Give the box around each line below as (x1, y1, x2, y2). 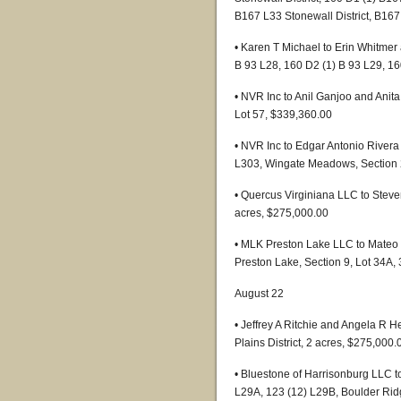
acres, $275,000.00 (235, 207, 328, 219)
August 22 (235, 287, 284, 300)
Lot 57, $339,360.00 (235, 108, 332, 121)
